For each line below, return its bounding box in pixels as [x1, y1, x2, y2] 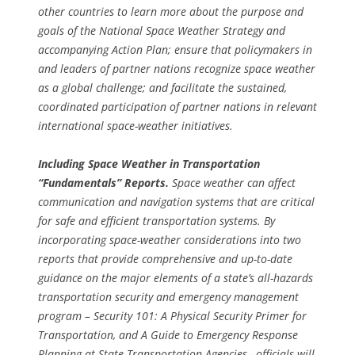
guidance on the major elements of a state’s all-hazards [38, 270, 313, 286]
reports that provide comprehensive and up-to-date [38, 251, 292, 267]
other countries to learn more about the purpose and [38, 4, 303, 20]
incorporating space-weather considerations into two [38, 232, 301, 248]
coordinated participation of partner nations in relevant [38, 99, 317, 115]
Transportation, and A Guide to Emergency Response [38, 327, 298, 343]
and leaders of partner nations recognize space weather [38, 61, 315, 77]
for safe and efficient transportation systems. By [38, 213, 275, 229]
